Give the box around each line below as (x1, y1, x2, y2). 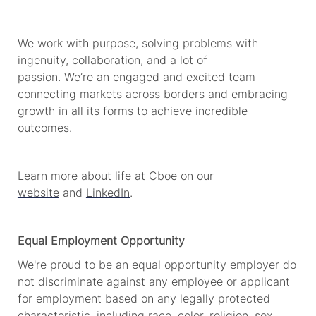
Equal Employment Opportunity (17, 233, 185, 248)
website (17, 185, 59, 200)
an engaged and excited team (96, 69, 255, 84)
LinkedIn (85, 185, 130, 200)
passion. (17, 69, 61, 84)
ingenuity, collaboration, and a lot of (17, 52, 207, 67)
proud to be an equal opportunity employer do (49, 257, 296, 272)
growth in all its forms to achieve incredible (17, 103, 248, 118)
